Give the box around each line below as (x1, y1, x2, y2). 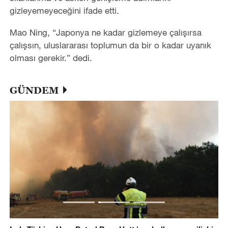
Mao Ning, (9, 27, 52, 38)
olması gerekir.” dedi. (9, 52, 92, 64)
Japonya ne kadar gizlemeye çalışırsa (55, 27, 202, 38)
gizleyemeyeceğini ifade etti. (9, 5, 119, 16)
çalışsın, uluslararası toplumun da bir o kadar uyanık (9, 40, 211, 51)
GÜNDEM (9, 83, 59, 96)
